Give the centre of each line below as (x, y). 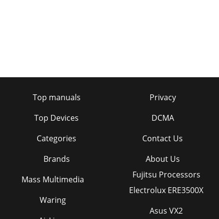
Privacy (163, 98)
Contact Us (163, 139)
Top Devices (56, 118)
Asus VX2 (166, 211)
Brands (56, 159)
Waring (53, 200)
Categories (56, 139)
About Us (163, 159)
